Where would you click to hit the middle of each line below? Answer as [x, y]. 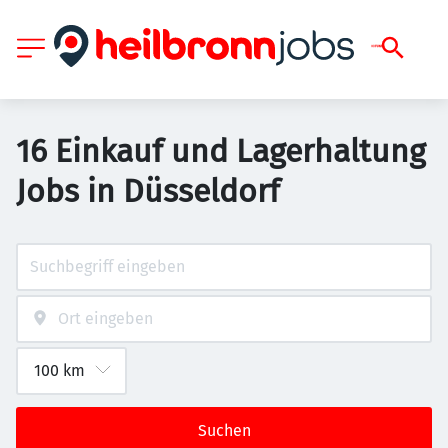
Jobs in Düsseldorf [148, 191]
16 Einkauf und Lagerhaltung [221, 151]
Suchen [224, 430]
